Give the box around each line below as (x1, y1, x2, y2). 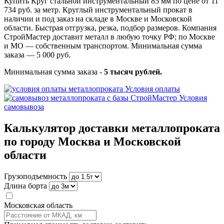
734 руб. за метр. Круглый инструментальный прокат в (4, 5, 192, 14)
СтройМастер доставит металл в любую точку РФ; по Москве (4, 32, 215, 41)
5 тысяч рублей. (104, 67, 162, 76)
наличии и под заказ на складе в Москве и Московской (4, 14, 192, 23)
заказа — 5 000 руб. (4, 50, 70, 59)
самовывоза (4, 102, 44, 111)
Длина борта (4, 181, 47, 190)
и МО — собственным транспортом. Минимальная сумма (4, 41, 202, 50)
